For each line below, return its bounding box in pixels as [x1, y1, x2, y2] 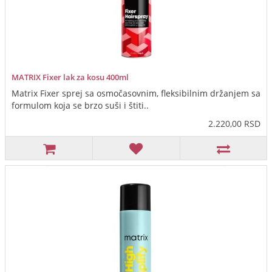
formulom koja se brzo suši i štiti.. [12, 100, 149, 112]
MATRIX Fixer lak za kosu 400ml [12, 72, 129, 83]
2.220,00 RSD [208, 118, 260, 130]
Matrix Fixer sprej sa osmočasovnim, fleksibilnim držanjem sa [12, 87, 260, 100]
